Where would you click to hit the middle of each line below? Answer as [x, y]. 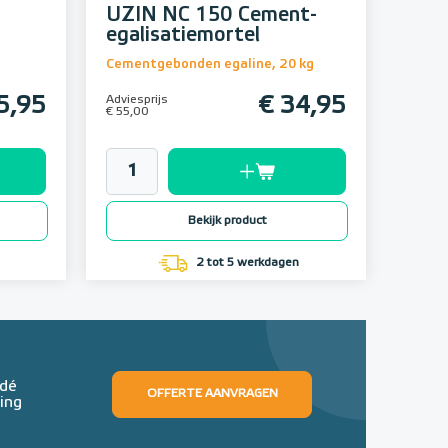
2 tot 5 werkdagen [246, 263]
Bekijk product [227, 221]
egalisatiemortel [183, 35]
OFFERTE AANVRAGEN [212, 394]
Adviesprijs [137, 100]
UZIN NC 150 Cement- [211, 15]
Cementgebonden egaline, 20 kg [210, 65]
